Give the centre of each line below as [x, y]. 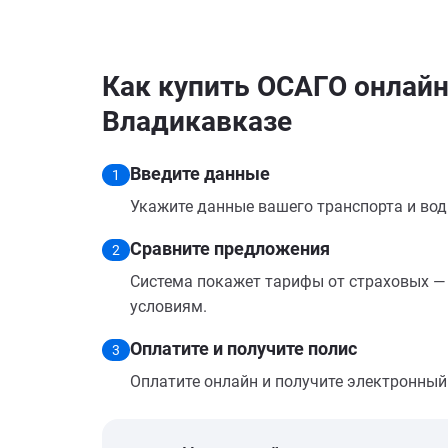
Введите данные [200, 173]
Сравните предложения [230, 248]
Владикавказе [197, 121]
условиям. [168, 306]
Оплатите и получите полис [243, 348]
